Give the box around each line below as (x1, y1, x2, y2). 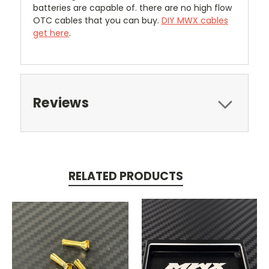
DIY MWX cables (162, 14, 228, 27)
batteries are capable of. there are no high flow (33, 2, 234, 14)
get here (33, 27, 69, 40)
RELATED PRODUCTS (68, 168, 183, 185)
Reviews (33, 94, 89, 113)
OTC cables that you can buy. (33, 14, 162, 27)
